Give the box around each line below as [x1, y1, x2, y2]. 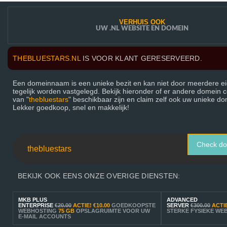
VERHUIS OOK [119, 18, 165, 26]
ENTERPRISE [18, 202, 53, 208]
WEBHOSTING [18, 208, 58, 214]
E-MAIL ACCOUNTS [18, 213, 71, 219]
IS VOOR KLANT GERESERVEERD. [80, 54, 202, 62]
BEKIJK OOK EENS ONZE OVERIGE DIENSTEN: [18, 172, 180, 180]
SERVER [167, 202, 189, 208]
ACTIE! [73, 202, 92, 208]
